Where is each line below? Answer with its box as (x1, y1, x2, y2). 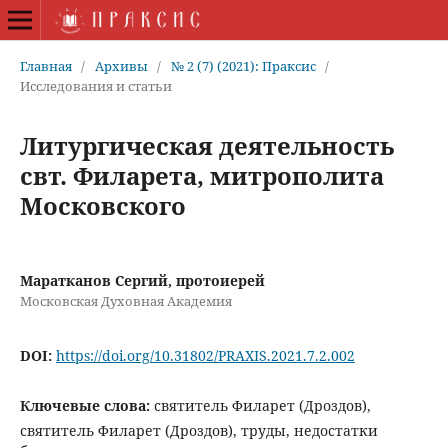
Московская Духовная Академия (19, 291, 232, 310)
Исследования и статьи (19, 76, 172, 95)
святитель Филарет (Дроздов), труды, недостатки (19, 420, 378, 440)
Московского (19, 188, 186, 222)
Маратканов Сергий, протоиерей (19, 270, 265, 290)
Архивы (94, 56, 148, 75)
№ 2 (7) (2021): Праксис (170, 56, 316, 75)
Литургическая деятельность (19, 128, 394, 162)
